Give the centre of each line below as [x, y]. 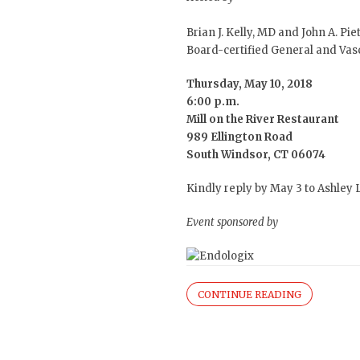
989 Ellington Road [239, 137]
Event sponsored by [232, 222]
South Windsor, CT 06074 [256, 155]
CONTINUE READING [250, 295]
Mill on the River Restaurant [263, 119]
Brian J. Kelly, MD [231, 33]
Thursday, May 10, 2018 [250, 84]
